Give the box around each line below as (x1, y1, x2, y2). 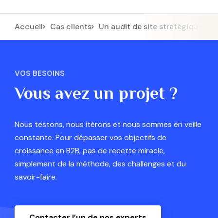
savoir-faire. (15, 172, 57, 182)
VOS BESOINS (15, 69, 65, 79)
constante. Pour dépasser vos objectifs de (15, 132, 166, 143)
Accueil (20, 21, 43, 32)
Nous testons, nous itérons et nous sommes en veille (15, 119, 201, 130)
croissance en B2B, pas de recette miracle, (15, 145, 165, 156)
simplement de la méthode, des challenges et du (15, 159, 186, 169)
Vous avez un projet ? (15, 83, 178, 103)
